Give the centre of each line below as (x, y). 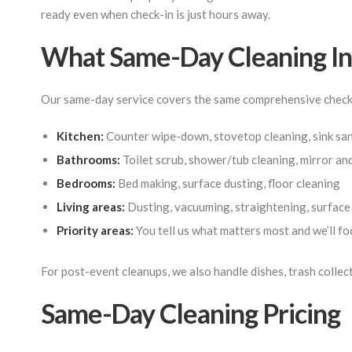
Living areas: (91, 207)
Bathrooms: (88, 159)
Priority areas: (95, 230)
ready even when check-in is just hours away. (156, 14)
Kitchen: (80, 136)
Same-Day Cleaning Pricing (191, 313)
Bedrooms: (86, 183)
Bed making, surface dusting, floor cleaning (228, 183)
